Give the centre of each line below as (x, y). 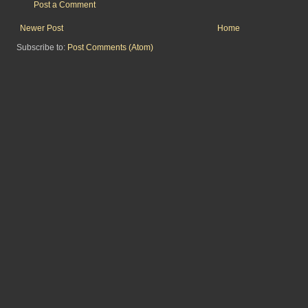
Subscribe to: (42, 47)
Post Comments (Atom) (110, 47)
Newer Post (42, 28)
